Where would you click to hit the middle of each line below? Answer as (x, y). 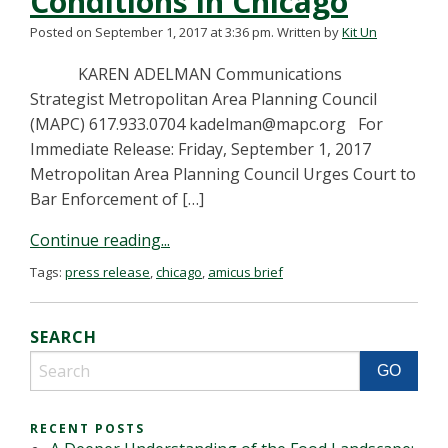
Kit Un (359, 32)
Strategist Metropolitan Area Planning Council (203, 99)
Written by (309, 32)
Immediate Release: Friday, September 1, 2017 (200, 149)
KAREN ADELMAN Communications (186, 74)
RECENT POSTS (87, 428)
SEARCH (63, 337)
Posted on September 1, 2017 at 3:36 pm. (152, 32)
